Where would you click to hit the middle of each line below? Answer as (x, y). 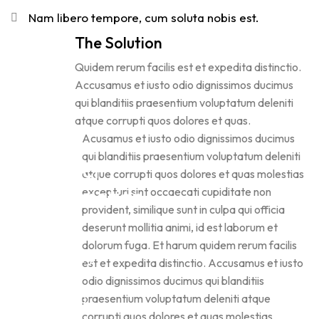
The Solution (119, 42)
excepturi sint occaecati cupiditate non (177, 191)
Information (89, 196)
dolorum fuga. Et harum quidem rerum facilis (190, 245)
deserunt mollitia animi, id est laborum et (180, 227)
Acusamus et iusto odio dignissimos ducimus (189, 138)
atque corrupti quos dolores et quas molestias (193, 173)
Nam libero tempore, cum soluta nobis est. (144, 17)
